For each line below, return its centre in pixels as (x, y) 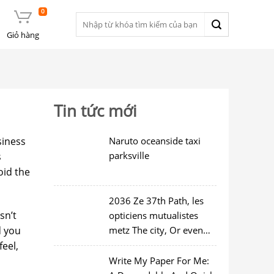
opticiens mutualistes (153, 215)
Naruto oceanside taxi (154, 141)
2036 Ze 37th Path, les (156, 201)
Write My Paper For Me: (159, 261)
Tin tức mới (95, 111)
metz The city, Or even (156, 230)
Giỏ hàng (23, 35)
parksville (129, 155)
